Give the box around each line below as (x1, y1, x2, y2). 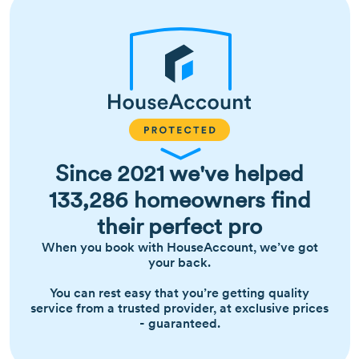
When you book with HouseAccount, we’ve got (41, 238, 318, 255)
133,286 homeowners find (48, 184, 311, 214)
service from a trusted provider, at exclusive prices (30, 299, 329, 316)
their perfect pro (97, 211, 262, 240)
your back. (148, 253, 211, 270)
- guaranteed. (139, 314, 220, 331)
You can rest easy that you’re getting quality (50, 284, 309, 301)
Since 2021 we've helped (55, 158, 304, 188)
